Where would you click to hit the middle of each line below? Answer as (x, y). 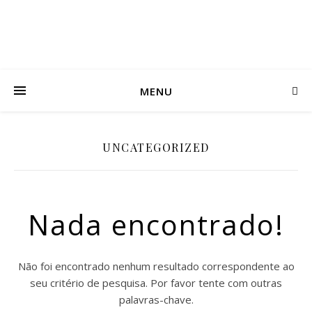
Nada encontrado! (156, 225)
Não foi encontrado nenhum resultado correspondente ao (156, 266)
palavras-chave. (156, 299)
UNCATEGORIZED (156, 147)
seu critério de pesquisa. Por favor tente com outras (156, 283)
